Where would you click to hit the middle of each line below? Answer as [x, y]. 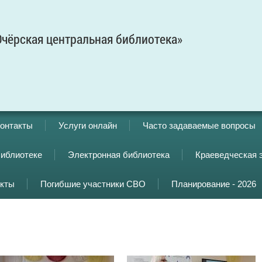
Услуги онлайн [88, 125]
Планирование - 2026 [214, 184]
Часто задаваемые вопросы [199, 125]
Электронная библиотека [119, 155]
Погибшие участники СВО [93, 184]
